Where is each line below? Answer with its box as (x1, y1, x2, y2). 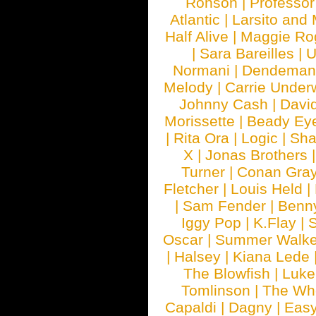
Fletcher (164, 181, 219, 197)
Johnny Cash (179, 96, 268, 112)
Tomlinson (181, 282, 250, 298)
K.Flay (253, 214, 297, 231)
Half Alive (165, 28, 229, 44)
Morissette (164, 113, 236, 129)
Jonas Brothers (205, 147, 308, 163)
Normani (173, 62, 231, 78)
